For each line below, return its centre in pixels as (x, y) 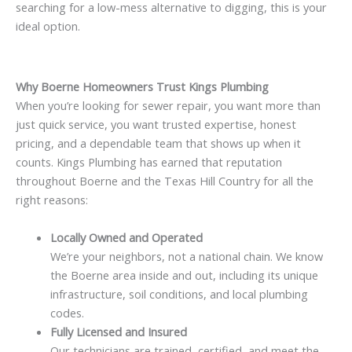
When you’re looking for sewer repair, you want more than (168, 106)
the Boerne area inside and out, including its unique (184, 275)
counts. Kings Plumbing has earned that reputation (149, 162)
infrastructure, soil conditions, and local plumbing (179, 293)
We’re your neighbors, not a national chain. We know (186, 256)
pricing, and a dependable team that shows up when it (158, 143)
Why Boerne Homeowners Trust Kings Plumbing (142, 87)
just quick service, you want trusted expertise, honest (156, 125)
